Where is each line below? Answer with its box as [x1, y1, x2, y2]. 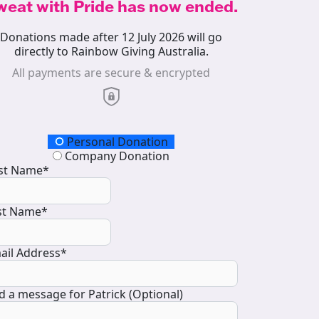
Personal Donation [63, 134, 168, 150]
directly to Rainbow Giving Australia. [14, 43, 209, 60]
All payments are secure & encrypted [12, 65, 210, 81]
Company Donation [62, 148, 169, 164]
